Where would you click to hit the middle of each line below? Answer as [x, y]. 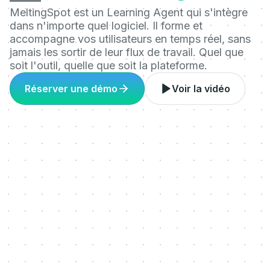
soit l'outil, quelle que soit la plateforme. [108, 65]
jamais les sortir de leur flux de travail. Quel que [127, 52]
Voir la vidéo [201, 89]
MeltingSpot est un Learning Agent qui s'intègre [129, 12]
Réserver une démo [71, 89]
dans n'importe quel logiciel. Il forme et [106, 26]
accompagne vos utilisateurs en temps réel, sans [130, 39]
